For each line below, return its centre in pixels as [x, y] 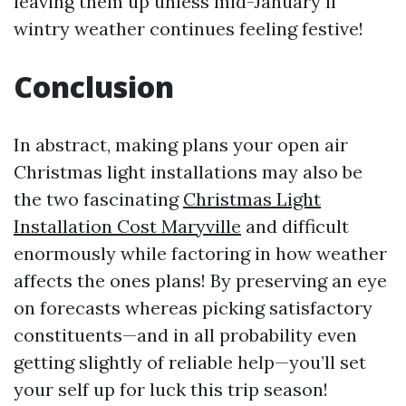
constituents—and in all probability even [185, 335]
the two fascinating [98, 199]
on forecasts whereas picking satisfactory [193, 308]
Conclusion [94, 87]
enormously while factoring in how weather [200, 254]
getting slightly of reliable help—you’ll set [190, 362]
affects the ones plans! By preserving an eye [200, 281]
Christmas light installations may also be [188, 172]
